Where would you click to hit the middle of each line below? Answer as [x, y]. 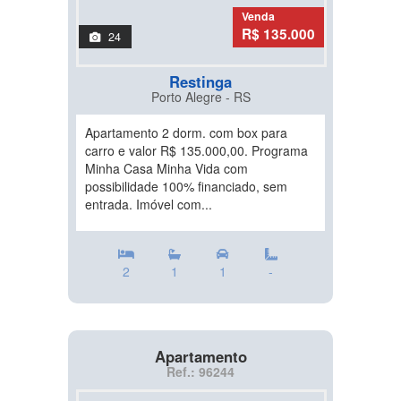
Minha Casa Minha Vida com [166, 169]
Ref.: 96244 [200, 372]
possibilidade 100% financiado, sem [186, 187]
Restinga [200, 82]
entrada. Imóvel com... [149, 205]
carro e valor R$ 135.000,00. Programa [196, 151]
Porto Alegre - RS [200, 97]
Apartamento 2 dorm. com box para [186, 133]
